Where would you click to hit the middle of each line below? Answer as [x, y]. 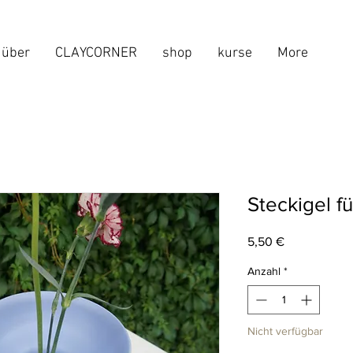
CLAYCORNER [96, 53]
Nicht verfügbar [285, 331]
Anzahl [264, 271]
